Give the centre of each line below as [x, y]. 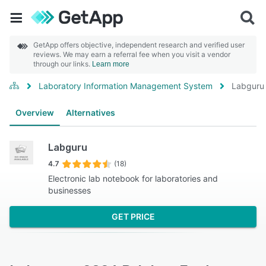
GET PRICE [133, 216]
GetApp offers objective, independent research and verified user [139, 45]
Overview [35, 113]
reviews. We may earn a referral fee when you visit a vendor [132, 54]
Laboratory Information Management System [126, 86]
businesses [70, 190]
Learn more [111, 64]
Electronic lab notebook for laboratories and [133, 178]
